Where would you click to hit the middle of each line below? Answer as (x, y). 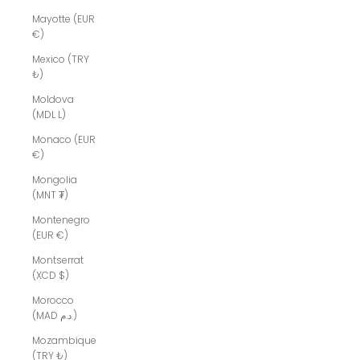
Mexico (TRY (61, 59)
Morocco (53, 301)
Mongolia (55, 180)
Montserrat (58, 260)
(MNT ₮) (50, 195)
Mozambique (64, 341)
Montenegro (61, 220)
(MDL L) (49, 115)
